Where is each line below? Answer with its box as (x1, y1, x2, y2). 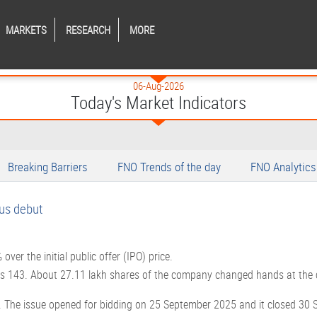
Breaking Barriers (8, 158, 88, 175)
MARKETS (6, 23, 47, 37)
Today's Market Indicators (71, 91, 246, 114)
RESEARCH (66, 23, 110, 37)
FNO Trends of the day (117, 158, 221, 175)
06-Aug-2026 (133, 79, 184, 93)
